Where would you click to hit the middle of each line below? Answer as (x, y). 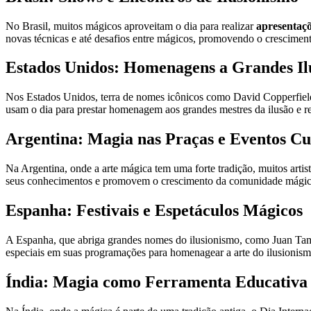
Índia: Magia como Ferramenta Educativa (157, 281)
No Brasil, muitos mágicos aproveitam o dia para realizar (131, 26)
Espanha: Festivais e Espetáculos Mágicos (154, 211)
